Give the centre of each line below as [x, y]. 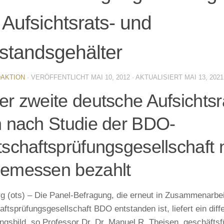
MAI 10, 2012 [110, 77]
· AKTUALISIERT [157, 77]
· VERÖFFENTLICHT [59, 77]
